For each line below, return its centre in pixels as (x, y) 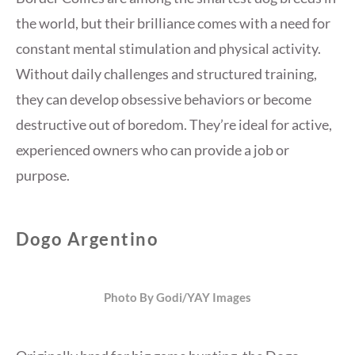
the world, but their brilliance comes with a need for (173, 23)
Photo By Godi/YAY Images (177, 297)
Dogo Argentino (88, 239)
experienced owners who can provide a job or (153, 149)
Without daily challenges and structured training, (166, 73)
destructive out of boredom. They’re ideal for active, (174, 124)
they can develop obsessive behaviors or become (164, 99)
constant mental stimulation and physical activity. (168, 48)
